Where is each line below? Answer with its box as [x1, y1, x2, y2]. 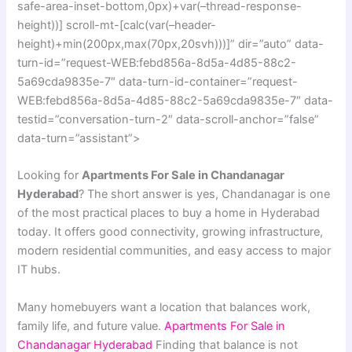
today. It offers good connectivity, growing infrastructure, [17, 225, 324, 240]
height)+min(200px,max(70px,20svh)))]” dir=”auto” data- [17, 36, 324, 51]
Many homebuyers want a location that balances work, [17, 299, 311, 314]
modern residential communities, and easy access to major [17, 244, 332, 258]
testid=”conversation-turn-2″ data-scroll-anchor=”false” [17, 112, 320, 126]
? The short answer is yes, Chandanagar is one [79, 187, 331, 202]
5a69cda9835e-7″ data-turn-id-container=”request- [17, 74, 299, 89]
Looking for [17, 168, 82, 183]
